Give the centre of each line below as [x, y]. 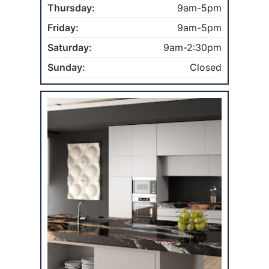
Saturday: [70, 47]
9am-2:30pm [192, 47]
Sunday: [67, 67]
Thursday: [71, 8]
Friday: [63, 27]
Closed [205, 67]
